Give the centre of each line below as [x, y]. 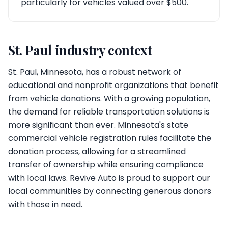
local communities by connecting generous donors [110, 191]
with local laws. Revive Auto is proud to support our [109, 178]
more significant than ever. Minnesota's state [98, 125]
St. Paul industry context [80, 50]
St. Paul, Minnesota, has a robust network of [95, 72]
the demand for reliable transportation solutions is [109, 112]
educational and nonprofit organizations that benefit [113, 85]
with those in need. [45, 204]
